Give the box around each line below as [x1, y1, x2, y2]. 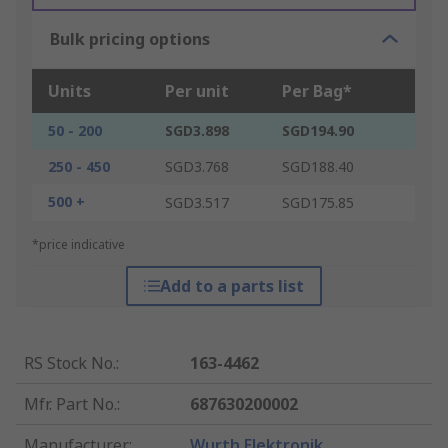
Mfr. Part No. [24, 393, 117, 416]
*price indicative [32, 236, 125, 254]
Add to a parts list [159, 275, 304, 298]
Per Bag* [282, 80, 352, 103]
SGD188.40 [282, 157, 354, 177]
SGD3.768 [165, 157, 229, 177]
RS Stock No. [24, 352, 116, 375]
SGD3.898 [165, 121, 229, 141]
